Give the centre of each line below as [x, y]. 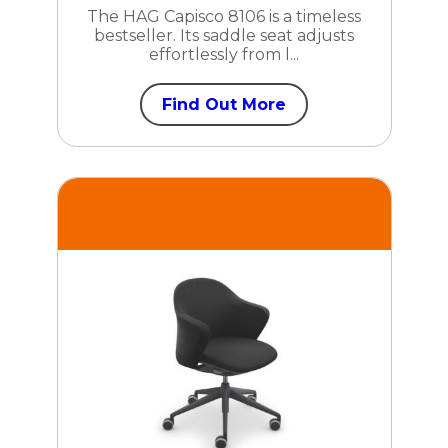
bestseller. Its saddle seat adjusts [224, 35]
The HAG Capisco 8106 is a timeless [224, 16]
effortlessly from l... [224, 54]
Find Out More [224, 104]
